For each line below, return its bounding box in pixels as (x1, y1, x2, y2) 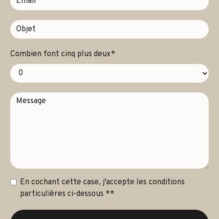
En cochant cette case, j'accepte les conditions (20, 177, 185, 188)
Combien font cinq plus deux (10, 49, 110, 60)
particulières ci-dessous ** (20, 189, 114, 199)
